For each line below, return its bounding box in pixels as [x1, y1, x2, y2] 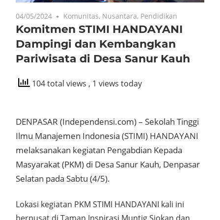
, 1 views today [88, 78, 142, 89]
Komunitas [63, 11, 99, 21]
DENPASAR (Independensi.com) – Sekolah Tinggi [16, 115, 199, 127]
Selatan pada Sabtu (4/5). [16, 172, 110, 184]
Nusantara [102, 11, 137, 21]
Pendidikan [140, 11, 178, 21]
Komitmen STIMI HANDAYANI [16, 22, 183, 36]
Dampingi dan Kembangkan [16, 37, 176, 51]
